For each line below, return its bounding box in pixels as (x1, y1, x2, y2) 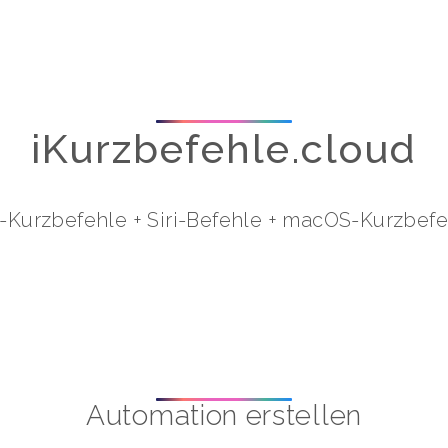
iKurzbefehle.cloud (31, 125, 417, 172)
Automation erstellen (86, 399, 362, 432)
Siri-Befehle (147, 208, 263, 232)
